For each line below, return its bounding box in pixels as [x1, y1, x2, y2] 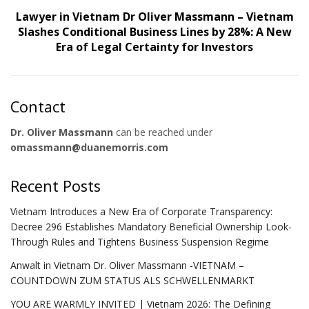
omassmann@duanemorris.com [10, 140, 168, 154]
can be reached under [113, 125, 212, 139]
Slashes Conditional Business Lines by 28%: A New [17, 23, 292, 39]
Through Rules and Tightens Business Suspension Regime [10, 235, 269, 248]
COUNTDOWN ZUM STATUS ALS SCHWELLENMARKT [10, 273, 255, 287]
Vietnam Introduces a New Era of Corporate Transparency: [10, 204, 272, 218]
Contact [10, 96, 66, 117]
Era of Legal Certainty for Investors [56, 39, 253, 54]
